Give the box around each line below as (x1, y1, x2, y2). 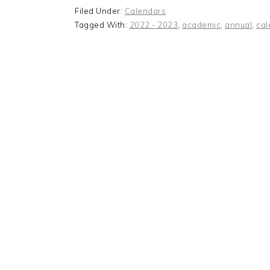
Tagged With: (75, 20, 130, 30)
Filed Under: (75, 6, 125, 16)
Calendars (124, 6, 166, 16)
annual (225, 20, 252, 30)
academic (182, 20, 221, 30)
